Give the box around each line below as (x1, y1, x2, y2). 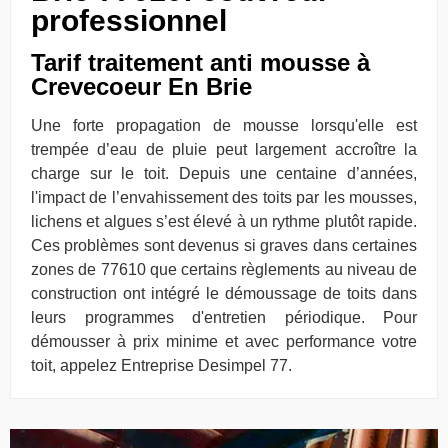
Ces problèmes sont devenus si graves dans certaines (31, 237, 417, 254)
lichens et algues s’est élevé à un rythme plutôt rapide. (31, 213, 417, 230)
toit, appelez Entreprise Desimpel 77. (31, 357, 292, 374)
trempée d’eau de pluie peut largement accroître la (31, 141, 417, 158)
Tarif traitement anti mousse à (31, 49, 370, 76)
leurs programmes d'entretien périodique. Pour (31, 309, 417, 326)
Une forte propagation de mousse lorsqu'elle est (31, 117, 417, 134)
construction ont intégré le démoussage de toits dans (31, 285, 417, 302)
